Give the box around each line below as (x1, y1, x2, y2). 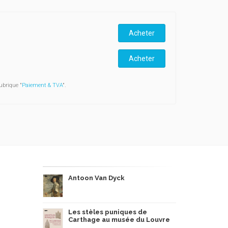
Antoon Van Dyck (68, 174, 125, 182)
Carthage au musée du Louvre (68, 216, 170, 223)
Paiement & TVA (21, 82, 63, 89)
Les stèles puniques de (68, 208, 147, 216)
